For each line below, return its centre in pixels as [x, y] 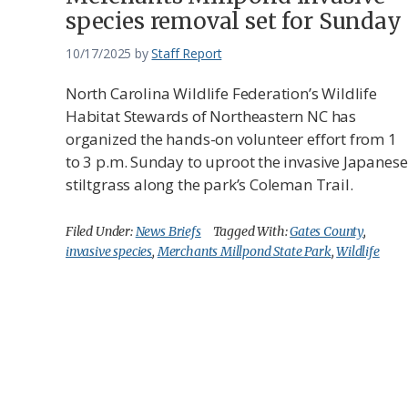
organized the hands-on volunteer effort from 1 [231, 138]
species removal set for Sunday [234, 21]
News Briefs [168, 231]
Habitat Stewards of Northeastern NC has [211, 116]
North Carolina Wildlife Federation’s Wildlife [221, 93]
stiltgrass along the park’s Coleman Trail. [209, 184]
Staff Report [187, 53]
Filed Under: [101, 231]
